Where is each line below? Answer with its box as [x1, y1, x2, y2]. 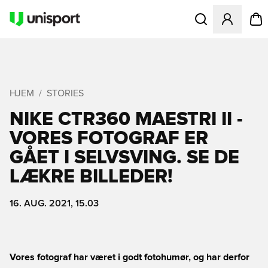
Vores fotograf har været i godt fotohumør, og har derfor [10, 252, 249, 262]
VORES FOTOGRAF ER [10, 129, 208, 148]
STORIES [47, 89, 84, 98]
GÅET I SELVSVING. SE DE [10, 148, 239, 167]
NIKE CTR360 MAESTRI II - [10, 110, 243, 129]
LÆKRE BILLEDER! [10, 167, 173, 187]
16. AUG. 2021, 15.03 [10, 199, 99, 208]
